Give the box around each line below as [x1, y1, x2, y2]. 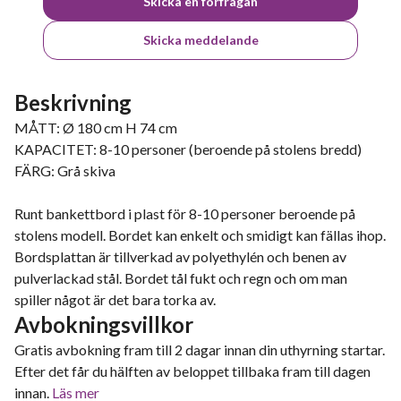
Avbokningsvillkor [14, 311, 193, 337]
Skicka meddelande [142, 32, 259, 47]
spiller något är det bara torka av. [14, 291, 216, 308]
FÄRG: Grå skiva [14, 162, 115, 179]
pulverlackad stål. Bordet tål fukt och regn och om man [14, 269, 347, 286]
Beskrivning [14, 90, 132, 115]
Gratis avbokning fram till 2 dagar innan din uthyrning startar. [14, 341, 385, 358]
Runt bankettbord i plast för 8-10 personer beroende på [14, 205, 355, 222]
